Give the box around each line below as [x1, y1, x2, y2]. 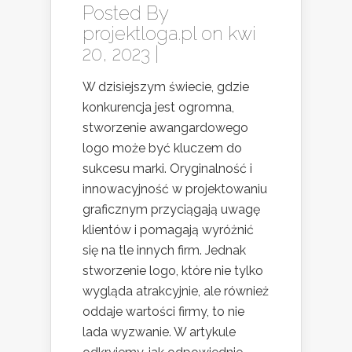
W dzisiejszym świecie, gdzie [82, 79, 249, 94]
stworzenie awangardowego [82, 119, 248, 135]
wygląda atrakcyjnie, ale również [82, 283, 269, 299]
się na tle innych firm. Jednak [82, 242, 246, 258]
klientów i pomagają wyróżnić [82, 222, 254, 237]
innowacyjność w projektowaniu [82, 181, 267, 196]
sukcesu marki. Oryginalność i [82, 160, 252, 176]
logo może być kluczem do [82, 140, 242, 156]
